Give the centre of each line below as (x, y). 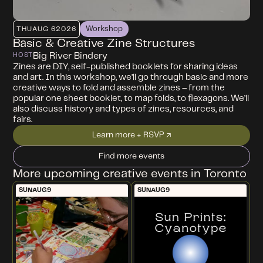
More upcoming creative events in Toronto (130, 174)
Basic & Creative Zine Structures (104, 44)
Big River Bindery (70, 56)
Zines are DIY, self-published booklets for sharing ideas (126, 67)
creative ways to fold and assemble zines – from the (119, 88)
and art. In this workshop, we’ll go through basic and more (131, 78)
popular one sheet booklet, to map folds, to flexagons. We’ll (131, 99)
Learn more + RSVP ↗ (131, 135)
